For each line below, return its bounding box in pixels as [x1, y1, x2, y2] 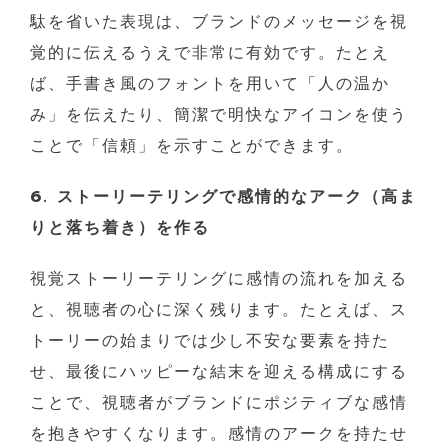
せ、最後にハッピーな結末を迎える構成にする [30, 359, 408, 384]
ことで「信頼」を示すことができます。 [30, 133, 354, 158]
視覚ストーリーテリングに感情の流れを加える [30, 266, 408, 291]
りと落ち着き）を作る [30, 215, 210, 240]
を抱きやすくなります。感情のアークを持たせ [30, 421, 408, 446]
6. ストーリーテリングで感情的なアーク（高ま [30, 184, 417, 209]
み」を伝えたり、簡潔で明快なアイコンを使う [30, 102, 408, 127]
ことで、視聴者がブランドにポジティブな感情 [30, 390, 408, 415]
